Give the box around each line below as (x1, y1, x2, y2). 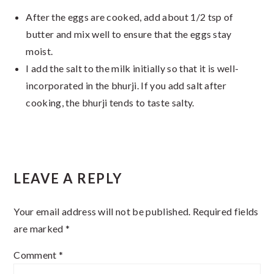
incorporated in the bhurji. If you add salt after (26, 80, 227, 92)
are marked (13, 223, 65, 235)
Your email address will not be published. (13, 206, 191, 218)
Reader (13, 158, 69, 178)
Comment (13, 249, 59, 261)
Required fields (192, 206, 259, 218)
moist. (26, 45, 53, 57)
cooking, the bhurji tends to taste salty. (26, 97, 194, 109)
